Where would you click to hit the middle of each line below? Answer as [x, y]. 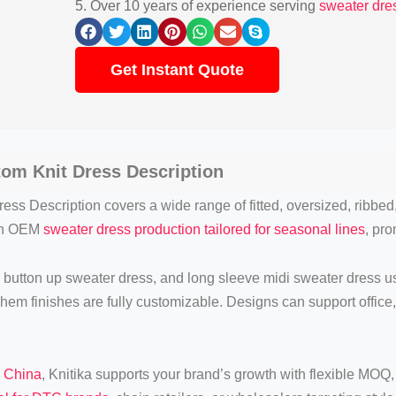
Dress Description [145, 171]
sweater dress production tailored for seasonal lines [204, 229]
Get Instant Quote [177, 70]
